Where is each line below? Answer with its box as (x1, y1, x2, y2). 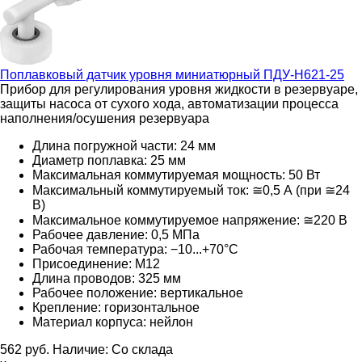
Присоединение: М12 (32, 256, 160, 271)
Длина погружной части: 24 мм (32, 138, 216, 153)
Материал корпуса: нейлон (32, 314, 193, 329)
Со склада (112, 342, 173, 356)
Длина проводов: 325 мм (32, 271, 181, 285)
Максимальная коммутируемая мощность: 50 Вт (32, 167, 320, 182)
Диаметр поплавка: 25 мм (32, 153, 186, 167)
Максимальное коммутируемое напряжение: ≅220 (32, 213, 335, 227)
